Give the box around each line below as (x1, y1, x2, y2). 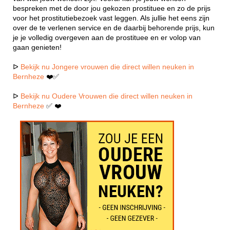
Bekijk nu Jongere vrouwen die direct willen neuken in (21, 63, 194, 71)
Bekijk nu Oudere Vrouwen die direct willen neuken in (21, 92, 193, 100)
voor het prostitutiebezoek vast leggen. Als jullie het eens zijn (13, 14, 209, 22)
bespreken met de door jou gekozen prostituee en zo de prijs (13, 4, 210, 12)
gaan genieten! (13, 43, 62, 51)
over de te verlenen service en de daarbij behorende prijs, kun (13, 24, 215, 32)
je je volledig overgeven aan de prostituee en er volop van (13, 33, 201, 42)
